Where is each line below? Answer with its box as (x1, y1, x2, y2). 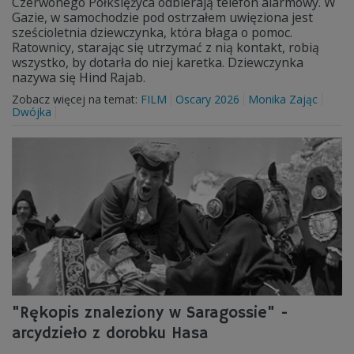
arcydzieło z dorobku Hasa (12, 324, 209, 344)
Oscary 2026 (175, 92, 239, 107)
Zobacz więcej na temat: (12, 92, 141, 107)
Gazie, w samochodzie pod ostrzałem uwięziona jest (12, 9, 313, 26)
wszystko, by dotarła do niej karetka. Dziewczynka (12, 54, 303, 71)
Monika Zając (248, 92, 318, 107)
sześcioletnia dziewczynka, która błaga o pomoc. (12, 24, 292, 41)
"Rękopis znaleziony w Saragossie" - (12, 303, 288, 323)
